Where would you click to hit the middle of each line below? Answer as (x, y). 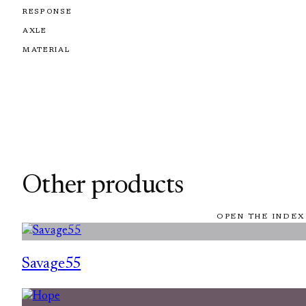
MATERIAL (46, 50)
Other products (103, 187)
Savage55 (52, 264)
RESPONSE (47, 12)
